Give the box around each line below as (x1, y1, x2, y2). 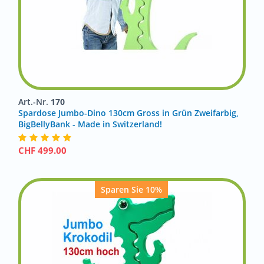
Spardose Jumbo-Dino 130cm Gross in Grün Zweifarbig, (18, 107, 239, 118)
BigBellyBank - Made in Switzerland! (18, 118, 162, 130)
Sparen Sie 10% (100, 184, 162, 195)
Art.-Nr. (18, 96, 51, 107)
